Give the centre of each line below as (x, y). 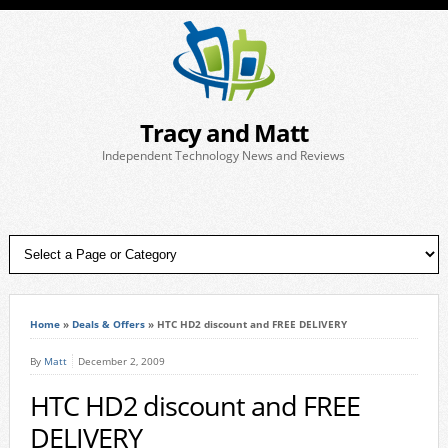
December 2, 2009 (121, 361)
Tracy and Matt (223, 132)
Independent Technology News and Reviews (224, 155)
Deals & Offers (108, 324)
